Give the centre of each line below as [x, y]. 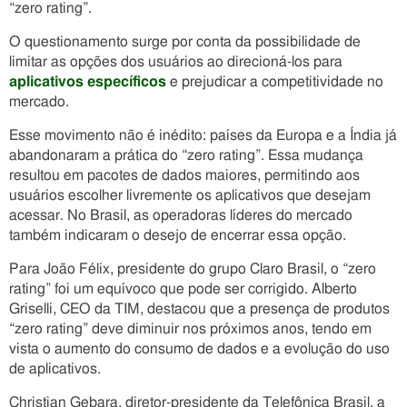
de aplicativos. [55, 369]
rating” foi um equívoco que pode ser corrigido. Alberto [183, 289]
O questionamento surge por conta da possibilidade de [185, 42]
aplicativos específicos [88, 82]
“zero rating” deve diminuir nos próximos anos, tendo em [190, 329]
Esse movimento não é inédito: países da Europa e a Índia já [203, 135]
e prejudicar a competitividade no [275, 82]
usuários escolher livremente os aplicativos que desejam [190, 195]
